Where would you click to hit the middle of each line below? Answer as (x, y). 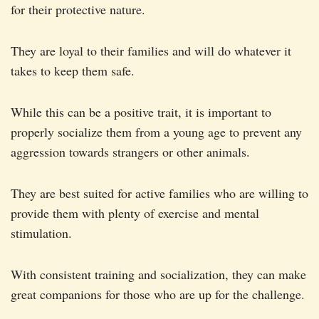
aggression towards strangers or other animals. (130, 152)
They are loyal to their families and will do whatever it (151, 51)
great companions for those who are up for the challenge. (158, 294)
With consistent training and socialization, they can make (158, 274)
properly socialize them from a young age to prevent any (156, 132)
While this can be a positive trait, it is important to (141, 112)
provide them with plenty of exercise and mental (135, 213)
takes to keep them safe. (73, 71)
